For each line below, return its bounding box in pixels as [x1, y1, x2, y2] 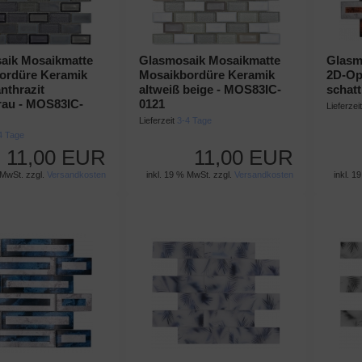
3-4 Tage [176, 116, 212, 125]
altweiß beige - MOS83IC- [138, 82, 281, 96]
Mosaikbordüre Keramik [138, 68, 275, 82]
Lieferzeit [138, 116, 177, 125]
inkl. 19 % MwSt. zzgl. [146, 170, 235, 179]
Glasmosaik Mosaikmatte [138, 53, 280, 67]
